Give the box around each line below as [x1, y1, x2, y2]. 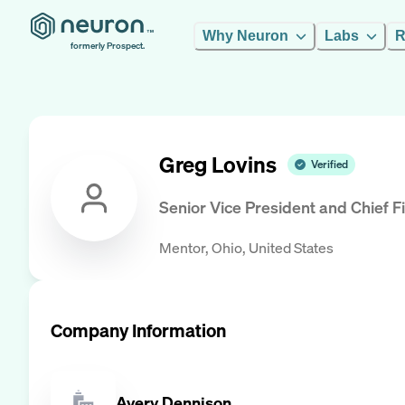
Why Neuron [202, 28, 288, 43]
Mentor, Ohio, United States [159, 237, 334, 258]
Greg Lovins [159, 150, 277, 180]
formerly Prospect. [71, 40, 145, 52]
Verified [311, 157, 348, 172]
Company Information [51, 317, 226, 343]
